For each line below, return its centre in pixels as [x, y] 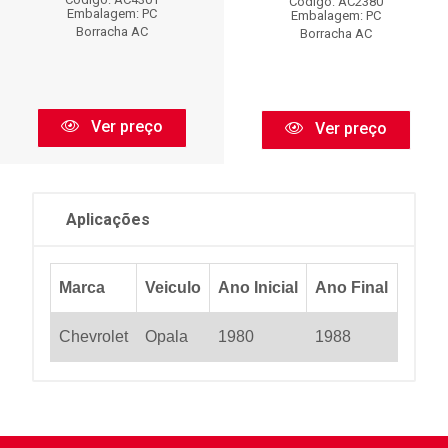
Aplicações [108, 219]
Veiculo [173, 287]
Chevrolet [93, 336]
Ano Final [351, 287]
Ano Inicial [258, 287]
